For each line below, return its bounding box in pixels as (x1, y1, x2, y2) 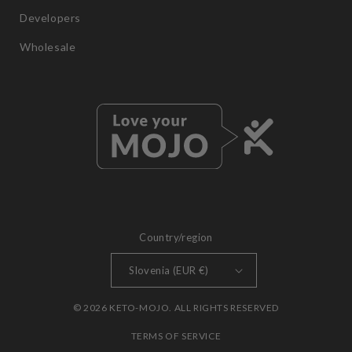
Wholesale (20, 40, 76, 53)
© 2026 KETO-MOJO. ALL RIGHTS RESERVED (72, 302, 280, 313)
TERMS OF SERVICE (130, 330, 222, 342)
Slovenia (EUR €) (129, 263, 209, 277)
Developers (20, 11, 81, 24)
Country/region (139, 231, 213, 244)
